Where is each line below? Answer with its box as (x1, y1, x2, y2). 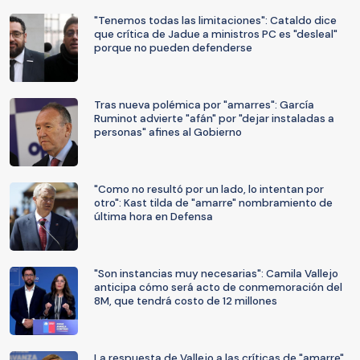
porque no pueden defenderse (94, 41, 252, 55)
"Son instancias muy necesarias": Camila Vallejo (94, 267, 338, 280)
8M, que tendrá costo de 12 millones (94, 294, 277, 308)
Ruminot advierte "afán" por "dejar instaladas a (94, 112, 334, 125)
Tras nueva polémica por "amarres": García (94, 98, 314, 112)
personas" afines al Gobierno (94, 125, 242, 139)
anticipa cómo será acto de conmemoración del (94, 280, 342, 294)
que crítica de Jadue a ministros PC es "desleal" (94, 27, 337, 41)
